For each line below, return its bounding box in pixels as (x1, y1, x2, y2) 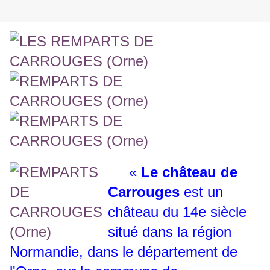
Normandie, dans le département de (10, 243, 237, 260)
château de (162, 164, 237, 181)
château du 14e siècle (108, 204, 246, 221)
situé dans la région (108, 224, 231, 240)
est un (180, 184, 223, 201)
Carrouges (108, 184, 180, 201)
